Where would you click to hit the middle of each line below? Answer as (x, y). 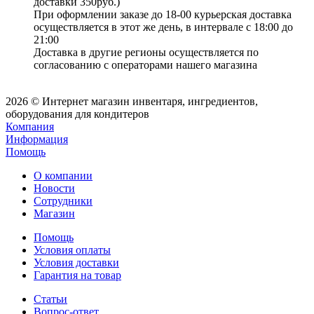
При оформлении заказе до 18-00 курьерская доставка (163, 15)
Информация (37, 139)
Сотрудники (63, 201)
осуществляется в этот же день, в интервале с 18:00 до (163, 27)
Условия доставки (76, 263)
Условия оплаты (72, 250)
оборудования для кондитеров (77, 114)
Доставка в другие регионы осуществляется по (146, 53)
